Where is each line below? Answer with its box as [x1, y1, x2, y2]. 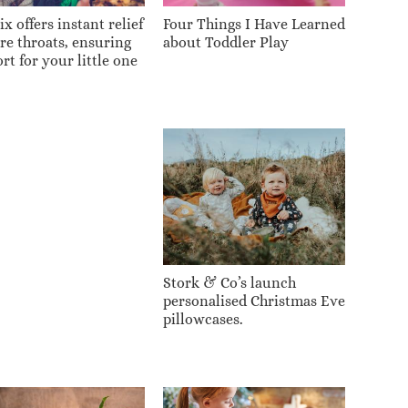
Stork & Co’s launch [163, 273, 296, 291]
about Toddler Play [163, 33, 289, 51]
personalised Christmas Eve [163, 291, 345, 310]
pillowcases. [163, 310, 243, 328]
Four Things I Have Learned [163, 15, 345, 33]
